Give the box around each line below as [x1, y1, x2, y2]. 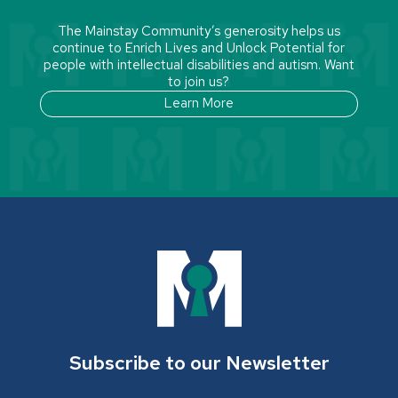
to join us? [168, 72, 230, 91]
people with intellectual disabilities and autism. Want [43, 55, 354, 74]
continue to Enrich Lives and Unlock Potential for [52, 38, 346, 57]
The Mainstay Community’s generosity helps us [57, 21, 340, 40]
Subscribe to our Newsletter [68, 349, 330, 376]
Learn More [163, 94, 234, 113]
